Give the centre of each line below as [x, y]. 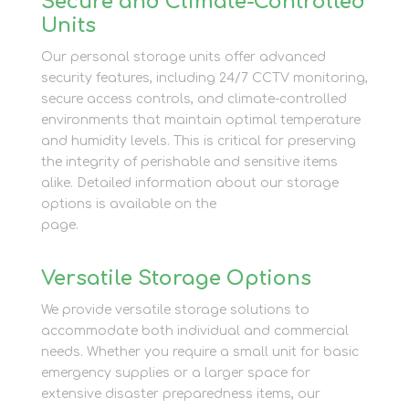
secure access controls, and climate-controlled [194, 99]
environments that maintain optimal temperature [200, 120]
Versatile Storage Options [176, 278]
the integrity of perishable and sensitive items [189, 162]
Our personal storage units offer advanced [183, 57]
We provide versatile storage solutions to [175, 309]
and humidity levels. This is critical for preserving [198, 141]
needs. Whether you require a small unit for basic [199, 351]
